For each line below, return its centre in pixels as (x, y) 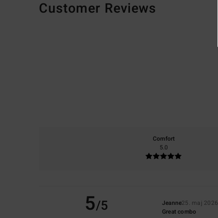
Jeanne (172, 203)
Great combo (179, 211)
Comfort (164, 138)
